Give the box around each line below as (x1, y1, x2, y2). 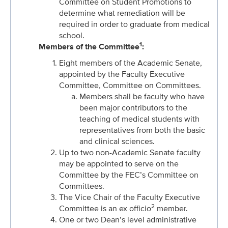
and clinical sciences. (79, 135, 155, 147)
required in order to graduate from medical (59, 18, 210, 30)
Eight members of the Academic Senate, (59, 57, 202, 69)
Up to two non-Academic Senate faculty (59, 147, 201, 158)
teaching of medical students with (79, 113, 199, 125)
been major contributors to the (79, 102, 187, 113)
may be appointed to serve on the (59, 158, 179, 169)
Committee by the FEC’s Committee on (59, 169, 198, 181)
